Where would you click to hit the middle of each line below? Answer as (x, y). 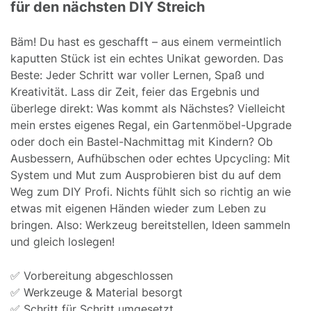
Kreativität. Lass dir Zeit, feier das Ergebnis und (135, 91)
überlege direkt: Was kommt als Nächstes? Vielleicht (148, 108)
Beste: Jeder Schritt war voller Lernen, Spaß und (137, 75)
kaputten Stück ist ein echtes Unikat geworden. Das (147, 58)
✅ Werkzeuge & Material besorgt (96, 292)
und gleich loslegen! (62, 241)
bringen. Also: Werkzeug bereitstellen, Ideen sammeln (150, 225)
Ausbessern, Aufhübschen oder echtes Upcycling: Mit (150, 158)
